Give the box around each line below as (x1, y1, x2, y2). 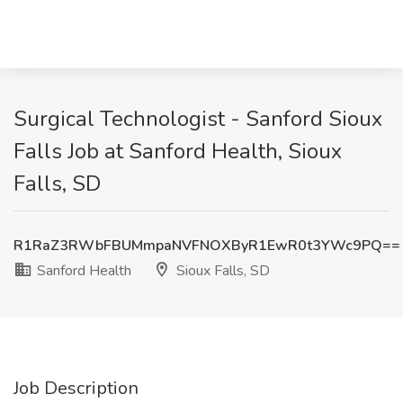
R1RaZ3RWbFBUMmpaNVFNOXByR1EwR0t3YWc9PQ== (13, 236, 400, 255)
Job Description (13, 376, 139, 400)
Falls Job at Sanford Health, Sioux (13, 137, 342, 166)
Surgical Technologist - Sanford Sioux (13, 104, 382, 133)
